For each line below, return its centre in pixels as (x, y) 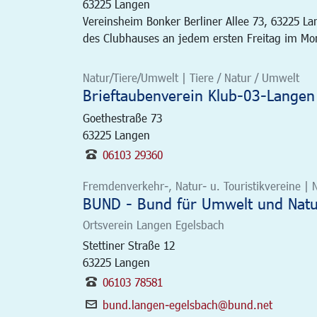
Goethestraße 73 (122, 118)
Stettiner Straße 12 (129, 245)
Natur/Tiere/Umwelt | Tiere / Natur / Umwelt (191, 77)
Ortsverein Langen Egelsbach (154, 225)
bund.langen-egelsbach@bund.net (188, 305)
